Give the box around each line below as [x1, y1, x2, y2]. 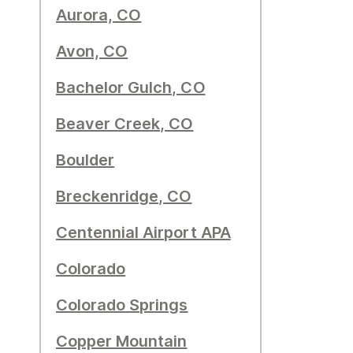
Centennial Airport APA [56, 223, 231, 242]
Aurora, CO [56, 6, 142, 24]
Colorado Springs [56, 295, 188, 314]
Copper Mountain [56, 332, 188, 351]
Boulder [56, 150, 115, 169]
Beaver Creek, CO [56, 114, 194, 133]
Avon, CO [56, 42, 128, 61]
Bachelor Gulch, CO [56, 78, 206, 97]
